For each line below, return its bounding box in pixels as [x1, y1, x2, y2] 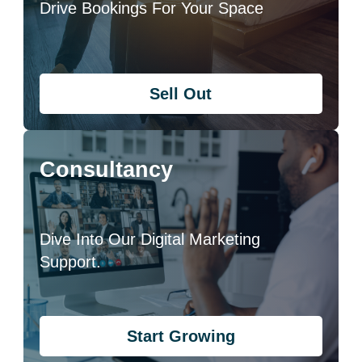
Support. [40, 252, 102, 271]
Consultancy [40, 157, 174, 182]
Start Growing [126, 326, 235, 345]
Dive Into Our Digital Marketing [40, 229, 261, 248]
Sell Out [149, 84, 213, 103]
